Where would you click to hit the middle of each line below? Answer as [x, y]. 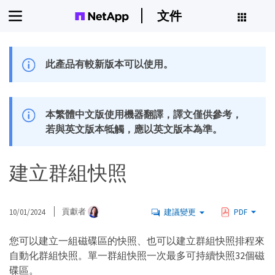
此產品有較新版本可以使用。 [110, 64]
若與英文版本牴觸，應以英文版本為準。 [134, 129]
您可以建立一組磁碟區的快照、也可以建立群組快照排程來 [137, 241]
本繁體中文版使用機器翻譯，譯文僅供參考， [144, 114]
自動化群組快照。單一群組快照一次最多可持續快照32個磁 [137, 256]
